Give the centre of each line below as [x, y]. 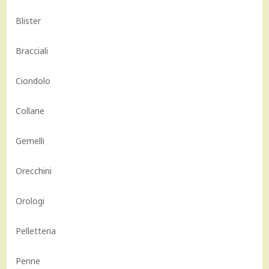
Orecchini [34, 171]
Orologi [30, 201]
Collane [30, 110]
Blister [29, 20]
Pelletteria [36, 231]
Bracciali [32, 50]
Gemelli [30, 141]
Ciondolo [33, 80]
